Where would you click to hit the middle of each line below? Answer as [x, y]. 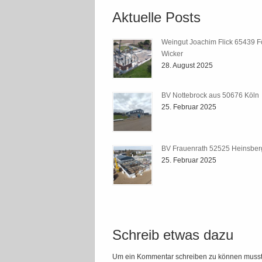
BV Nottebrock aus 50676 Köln [210, 95]
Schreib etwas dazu [173, 235]
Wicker [172, 54]
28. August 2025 [187, 65]
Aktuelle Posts [156, 18]
